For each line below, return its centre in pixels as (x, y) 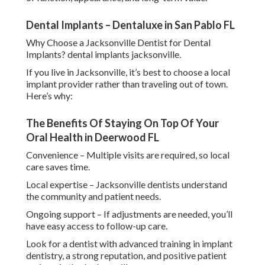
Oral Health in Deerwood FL (93, 138)
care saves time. (58, 167)
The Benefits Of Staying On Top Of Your (122, 123)
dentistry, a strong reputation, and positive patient (126, 256)
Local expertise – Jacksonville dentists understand (127, 185)
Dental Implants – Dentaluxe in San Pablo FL (130, 25)
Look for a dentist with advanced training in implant (129, 244)
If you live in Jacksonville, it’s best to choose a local (128, 72)
